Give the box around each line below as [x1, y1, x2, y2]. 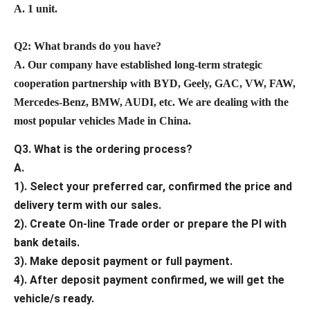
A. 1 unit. [14, 3, 57, 15]
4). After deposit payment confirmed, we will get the [14, 273, 284, 287]
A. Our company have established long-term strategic [14, 59, 262, 71]
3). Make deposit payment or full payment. [14, 255, 232, 268]
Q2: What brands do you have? [14, 40, 161, 53]
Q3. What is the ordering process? [14, 143, 192, 156]
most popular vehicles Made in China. [14, 115, 191, 127]
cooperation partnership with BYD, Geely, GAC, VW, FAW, [14, 77, 295, 90]
